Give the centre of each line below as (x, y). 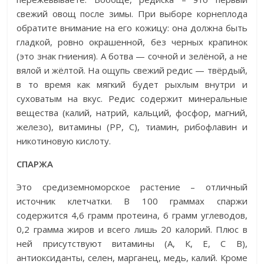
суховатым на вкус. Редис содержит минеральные (132, 98)
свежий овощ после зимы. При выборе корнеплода (132, 13)
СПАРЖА (35, 164)
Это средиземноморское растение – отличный (132, 187)
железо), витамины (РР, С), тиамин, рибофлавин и (132, 126)
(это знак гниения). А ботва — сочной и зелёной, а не (132, 56)
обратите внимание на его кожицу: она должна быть (132, 27)
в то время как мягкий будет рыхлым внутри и (132, 84)
